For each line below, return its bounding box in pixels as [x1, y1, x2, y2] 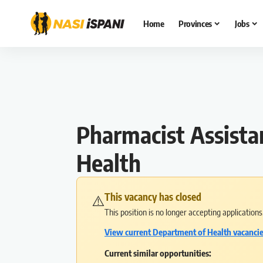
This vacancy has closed [104, 190, 201, 203]
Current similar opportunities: [104, 248, 211, 258]
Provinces [178, 18, 213, 29]
